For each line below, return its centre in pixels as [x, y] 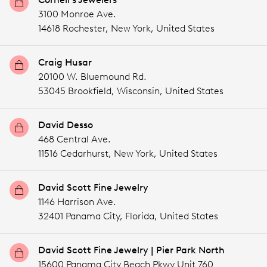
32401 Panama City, [82, 216]
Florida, [141, 216]
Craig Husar [65, 62]
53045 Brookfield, [77, 91]
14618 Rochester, [74, 28]
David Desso [66, 125]
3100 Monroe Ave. [77, 14]
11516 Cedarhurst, [76, 153]
